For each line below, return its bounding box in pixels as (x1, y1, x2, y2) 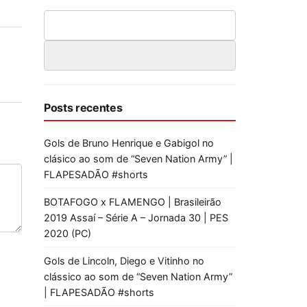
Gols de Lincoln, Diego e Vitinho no (44, 255, 204, 267)
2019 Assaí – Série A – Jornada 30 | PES (44, 212, 228, 223)
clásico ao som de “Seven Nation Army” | (44, 153, 233, 164)
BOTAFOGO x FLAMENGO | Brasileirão (44, 196, 221, 208)
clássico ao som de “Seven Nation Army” (44, 271, 232, 282)
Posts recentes (44, 101, 123, 114)
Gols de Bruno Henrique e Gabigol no (44, 137, 214, 149)
